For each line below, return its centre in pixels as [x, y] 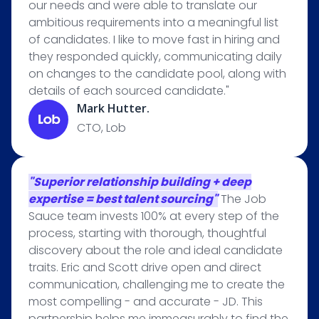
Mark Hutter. [113, 108]
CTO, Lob [101, 128]
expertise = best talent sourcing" [123, 199]
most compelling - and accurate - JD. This [146, 302]
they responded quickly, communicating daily [155, 57]
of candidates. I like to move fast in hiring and [154, 40]
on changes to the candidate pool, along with [157, 74]
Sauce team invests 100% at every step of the [154, 216]
